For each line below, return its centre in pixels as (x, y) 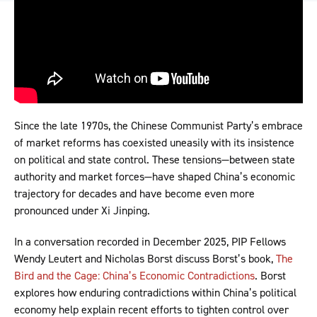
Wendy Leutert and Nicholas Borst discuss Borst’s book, (145, 259)
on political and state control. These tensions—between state (155, 160)
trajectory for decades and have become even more (134, 194)
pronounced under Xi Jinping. (82, 211)
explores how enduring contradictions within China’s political (155, 293)
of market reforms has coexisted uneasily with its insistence (154, 143)
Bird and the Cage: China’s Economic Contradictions (134, 276)
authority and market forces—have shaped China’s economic (155, 177)
